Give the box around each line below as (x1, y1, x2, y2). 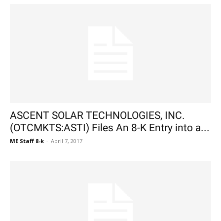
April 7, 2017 (51, 137, 82, 145)
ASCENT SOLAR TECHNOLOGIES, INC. (10, 110, 185, 122)
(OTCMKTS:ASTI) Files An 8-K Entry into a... (10, 122, 210, 134)
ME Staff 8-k (10, 137, 44, 145)
